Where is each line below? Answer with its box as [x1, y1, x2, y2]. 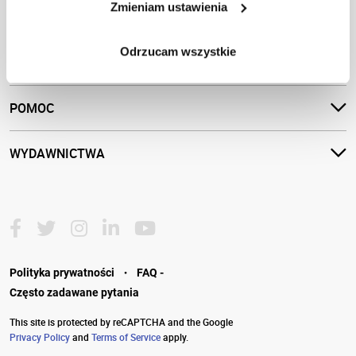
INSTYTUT [10, 2, 70, 20]
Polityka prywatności [10, 265, 114, 279]
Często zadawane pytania [10, 286, 139, 299]
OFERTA [10, 47, 56, 65]
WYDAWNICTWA [10, 144, 105, 162]
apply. [161, 331, 188, 343]
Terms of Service [91, 331, 161, 343]
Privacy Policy [10, 331, 70, 343]
